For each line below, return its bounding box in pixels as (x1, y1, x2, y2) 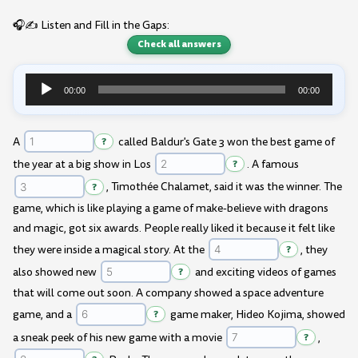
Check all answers (137, 37, 221, 52)
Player (25, 110, 58, 126)
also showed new (13, 265, 99, 280)
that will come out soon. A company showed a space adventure (13, 285, 324, 301)
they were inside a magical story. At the (13, 241, 207, 257)
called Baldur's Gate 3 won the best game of (115, 133, 335, 149)
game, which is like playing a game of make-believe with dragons (13, 200, 328, 216)
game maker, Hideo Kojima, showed (167, 307, 345, 323)
